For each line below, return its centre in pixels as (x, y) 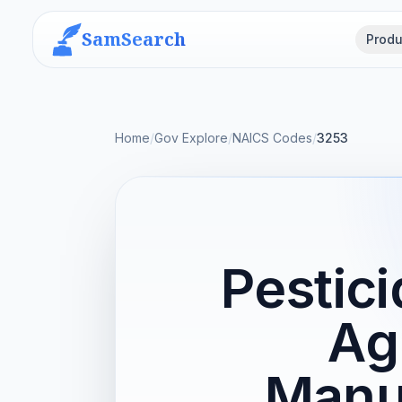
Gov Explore (191, 138)
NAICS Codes (272, 138)
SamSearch (134, 39)
